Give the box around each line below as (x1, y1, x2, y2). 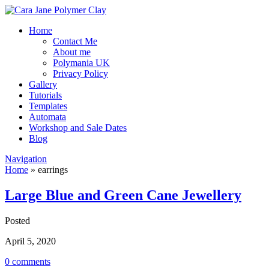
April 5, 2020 (5, 235, 56, 246)
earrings (35, 165, 68, 175)
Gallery (29, 79, 57, 89)
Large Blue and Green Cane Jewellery (5, 187, 241, 203)
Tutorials (29, 90, 62, 100)
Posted (5, 215, 30, 226)
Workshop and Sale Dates (29, 122, 127, 133)
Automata (29, 112, 66, 122)
